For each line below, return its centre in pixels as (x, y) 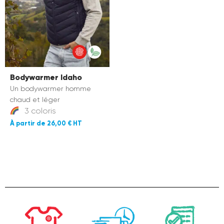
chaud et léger (35, 100)
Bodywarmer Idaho (46, 77)
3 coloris (39, 111)
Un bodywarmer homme (50, 89)
